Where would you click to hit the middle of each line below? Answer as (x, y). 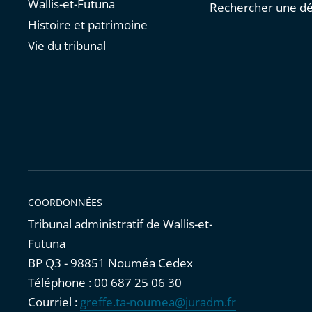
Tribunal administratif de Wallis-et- (120, 224)
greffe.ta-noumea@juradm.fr (158, 302)
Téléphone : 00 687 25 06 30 (105, 283)
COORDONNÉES (65, 203)
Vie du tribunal (67, 46)
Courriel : (54, 302)
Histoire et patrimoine (88, 25)
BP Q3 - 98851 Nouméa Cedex (110, 263)
